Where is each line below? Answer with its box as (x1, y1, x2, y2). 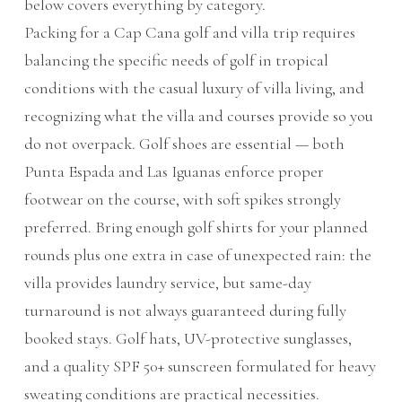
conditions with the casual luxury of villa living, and (23, 78, 364, 99)
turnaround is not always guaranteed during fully (23, 301, 346, 321)
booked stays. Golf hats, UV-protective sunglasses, (23, 328, 352, 349)
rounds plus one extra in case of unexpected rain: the (23, 245, 371, 266)
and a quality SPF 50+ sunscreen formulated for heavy (23, 356, 376, 377)
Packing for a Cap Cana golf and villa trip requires (23, 22, 355, 43)
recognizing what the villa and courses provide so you (23, 106, 373, 127)
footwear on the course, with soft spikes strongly (23, 189, 341, 210)
